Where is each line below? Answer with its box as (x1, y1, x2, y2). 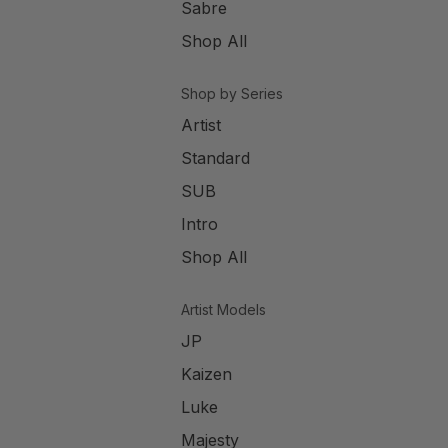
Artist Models (181, 301, 266, 319)
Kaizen (181, 364, 232, 385)
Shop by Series (181, 85, 283, 103)
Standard (181, 148, 250, 169)
